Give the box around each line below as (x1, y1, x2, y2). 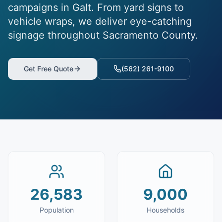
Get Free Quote (24, 64, 73, 73)
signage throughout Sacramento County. (8, 29, 198, 41)
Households (147, 206, 184, 214)
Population (39, 206, 74, 214)
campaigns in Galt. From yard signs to (8, 1, 184, 13)
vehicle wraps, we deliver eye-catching (8, 15, 192, 27)
